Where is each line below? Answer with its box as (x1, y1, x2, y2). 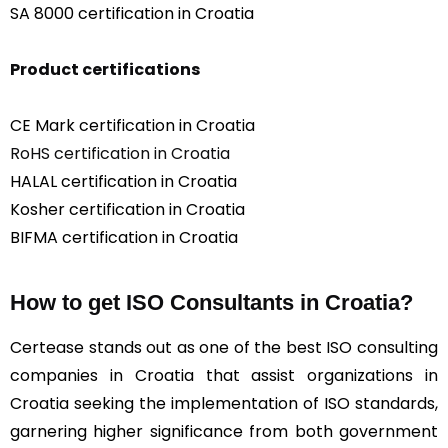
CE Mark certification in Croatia (10, 113, 255, 137)
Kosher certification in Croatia (10, 197, 245, 221)
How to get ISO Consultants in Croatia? (10, 289, 413, 315)
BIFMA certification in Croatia (10, 225, 238, 249)
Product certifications (10, 57, 200, 81)
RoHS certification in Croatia (10, 141, 230, 165)
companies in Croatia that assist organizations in (10, 363, 438, 387)
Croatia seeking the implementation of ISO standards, (10, 391, 438, 415)
